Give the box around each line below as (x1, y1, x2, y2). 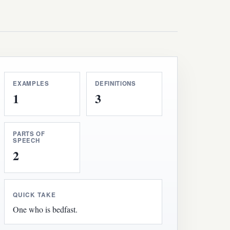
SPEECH (13, 136, 40, 145)
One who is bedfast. (13, 203, 78, 215)
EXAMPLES (13, 79, 49, 88)
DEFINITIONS (95, 79, 136, 88)
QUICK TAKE (13, 190, 56, 199)
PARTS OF (13, 129, 45, 138)
